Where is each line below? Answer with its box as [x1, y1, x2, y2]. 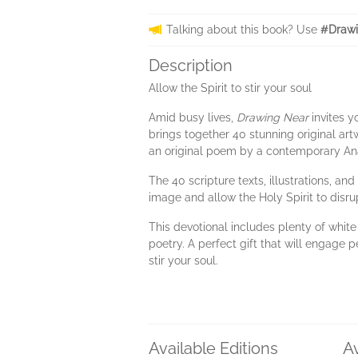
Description [149, 56, 233, 75]
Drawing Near [237, 111, 308, 124]
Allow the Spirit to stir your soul [149, 82, 312, 94]
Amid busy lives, [149, 111, 237, 124]
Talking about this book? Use [166, 23, 320, 36]
